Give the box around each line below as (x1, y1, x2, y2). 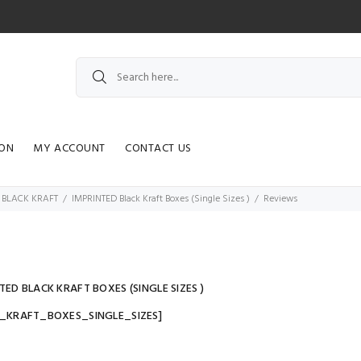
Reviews (263, 191, 297, 207)
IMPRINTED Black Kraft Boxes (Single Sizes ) (72, 191, 250, 207)
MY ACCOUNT (33, 139, 106, 158)
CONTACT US (125, 139, 192, 158)
